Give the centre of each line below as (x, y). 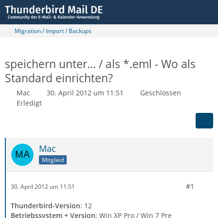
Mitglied (53, 160)
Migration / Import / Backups (53, 31)
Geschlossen (161, 93)
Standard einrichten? (59, 78)
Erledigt (29, 103)
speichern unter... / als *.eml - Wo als (100, 64)
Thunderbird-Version (45, 206)
